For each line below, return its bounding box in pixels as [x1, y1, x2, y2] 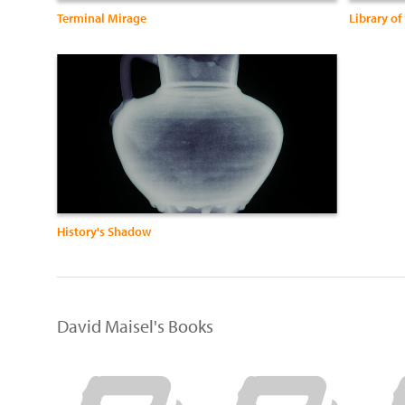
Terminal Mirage [57, 10, 146, 27]
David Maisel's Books [57, 314, 213, 337]
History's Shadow [57, 222, 151, 240]
